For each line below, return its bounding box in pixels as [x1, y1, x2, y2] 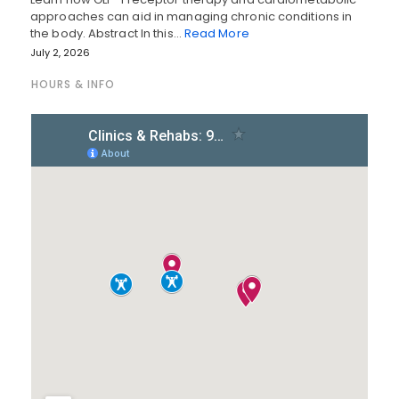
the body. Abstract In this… [30, 25, 184, 43]
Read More [183, 25, 249, 43]
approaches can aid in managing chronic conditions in [30, 8, 353, 26]
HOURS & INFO [31, 77, 115, 93]
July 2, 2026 [30, 45, 90, 61]
